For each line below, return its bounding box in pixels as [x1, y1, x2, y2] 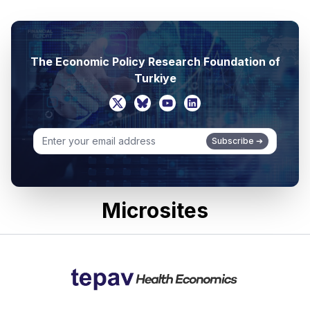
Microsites [102, 198, 208, 223]
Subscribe [212, 136, 254, 146]
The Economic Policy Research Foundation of [30, 55, 280, 69]
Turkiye [134, 71, 176, 85]
